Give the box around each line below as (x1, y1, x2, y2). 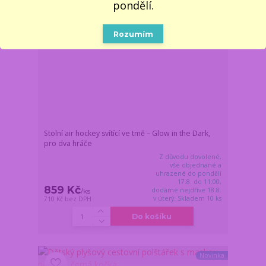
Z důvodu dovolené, (159, 152, 222, 161)
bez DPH (65, 194, 92, 203)
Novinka (199, 251, 224, 260)
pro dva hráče (44, 138, 93, 148)
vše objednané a (170, 160, 222, 169)
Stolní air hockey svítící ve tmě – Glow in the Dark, (44, 128, 211, 138)
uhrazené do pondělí (156, 169, 222, 178)
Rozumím (113, 29, 153, 39)
